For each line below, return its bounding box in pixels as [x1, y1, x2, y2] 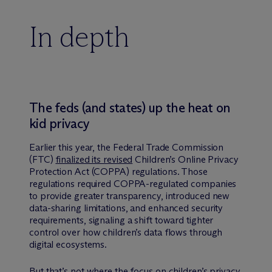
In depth [29, 18, 129, 55]
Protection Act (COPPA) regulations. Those [29, 165, 208, 177]
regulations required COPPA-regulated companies [29, 177, 237, 189]
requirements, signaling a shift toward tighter [29, 214, 214, 226]
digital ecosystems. [29, 238, 107, 250]
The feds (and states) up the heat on [29, 99, 231, 116]
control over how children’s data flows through [29, 226, 223, 238]
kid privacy [29, 115, 90, 132]
